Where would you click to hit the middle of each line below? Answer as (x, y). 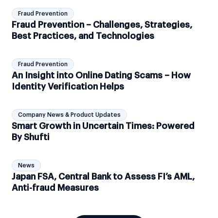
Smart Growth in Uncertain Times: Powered (103, 126)
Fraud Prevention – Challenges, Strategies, (102, 25)
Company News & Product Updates (69, 115)
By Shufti (31, 137)
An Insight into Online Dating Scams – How (101, 76)
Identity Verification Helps (68, 87)
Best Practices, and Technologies (83, 36)
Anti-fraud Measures (55, 188)
